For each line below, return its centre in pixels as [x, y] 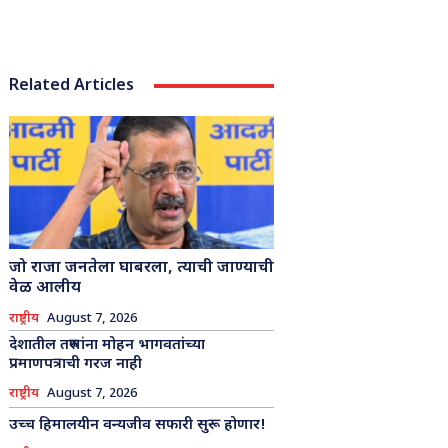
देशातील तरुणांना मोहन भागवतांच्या [106, 345]
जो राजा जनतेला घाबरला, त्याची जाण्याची [141, 268]
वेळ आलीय [44, 288]
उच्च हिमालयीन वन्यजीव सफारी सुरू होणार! [137, 425]
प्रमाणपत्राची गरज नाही [75, 364]
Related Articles [71, 86]
